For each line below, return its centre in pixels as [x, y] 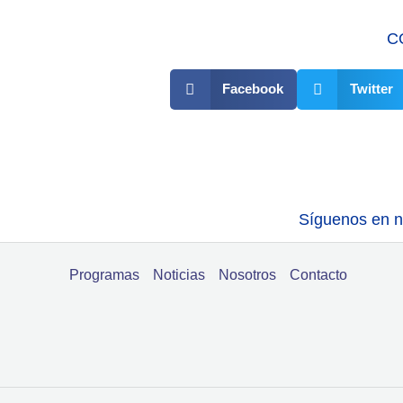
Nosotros [247, 275]
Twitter [371, 89]
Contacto [318, 275]
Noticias [179, 275]
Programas [104, 275]
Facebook [253, 89]
